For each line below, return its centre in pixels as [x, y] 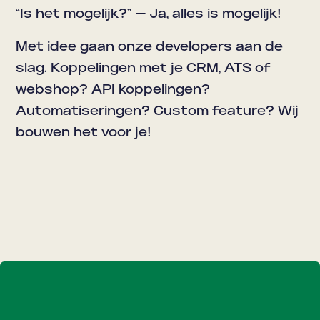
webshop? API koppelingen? [113, 90]
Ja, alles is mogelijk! [214, 15]
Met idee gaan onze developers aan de [150, 47]
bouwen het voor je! [84, 133]
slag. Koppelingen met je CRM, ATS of [143, 69]
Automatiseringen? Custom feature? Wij [157, 112]
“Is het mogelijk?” [76, 15]
